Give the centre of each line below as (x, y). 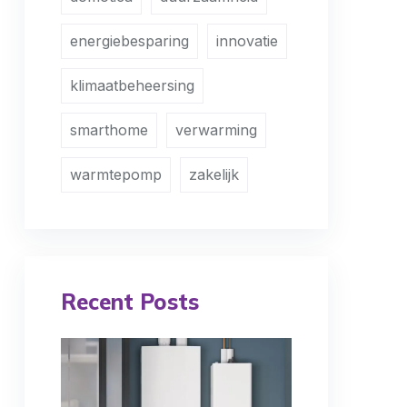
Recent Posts (130, 302)
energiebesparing (129, 41)
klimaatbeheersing (132, 85)
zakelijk (214, 174)
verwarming (216, 130)
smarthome (109, 130)
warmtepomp (116, 174)
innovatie (247, 41)
